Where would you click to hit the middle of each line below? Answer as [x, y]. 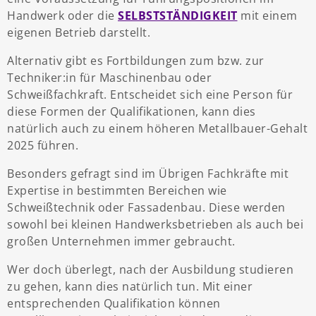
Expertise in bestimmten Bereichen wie [117, 191]
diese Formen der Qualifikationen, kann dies [132, 112]
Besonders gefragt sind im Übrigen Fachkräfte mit [148, 174]
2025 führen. [43, 146]
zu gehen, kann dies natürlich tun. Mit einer [130, 287]
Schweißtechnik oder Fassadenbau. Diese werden [146, 208]
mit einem [267, 16]
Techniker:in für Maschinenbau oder [109, 78]
